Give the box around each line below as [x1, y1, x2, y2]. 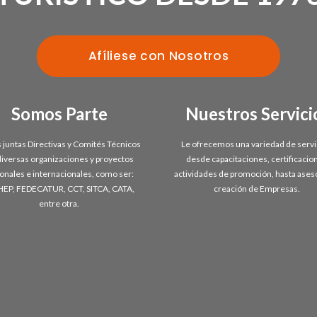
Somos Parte [11, 103, 108, 124]
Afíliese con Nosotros [88, 47, 229, 64]
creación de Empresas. [214, 183, 301, 194]
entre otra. [38, 197, 81, 209]
